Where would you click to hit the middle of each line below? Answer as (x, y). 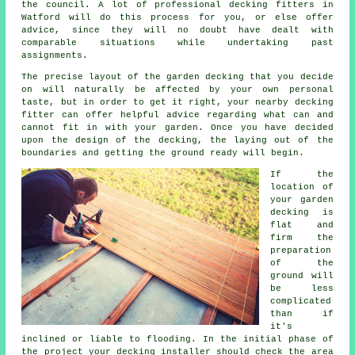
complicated (301, 302)
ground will (302, 276)
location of (302, 187)
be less (302, 289)
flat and (302, 225)
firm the (302, 238)
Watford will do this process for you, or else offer (177, 18)
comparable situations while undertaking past (177, 43)
